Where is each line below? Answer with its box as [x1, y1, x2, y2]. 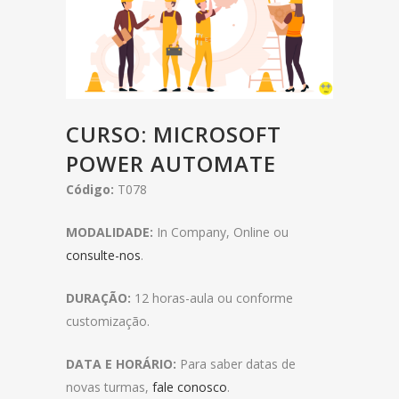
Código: [66, 181, 114, 198]
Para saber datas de [176, 355, 296, 372]
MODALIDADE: [66, 224, 153, 240]
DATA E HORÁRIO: [66, 355, 176, 372]
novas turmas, [66, 379, 152, 395]
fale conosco [152, 379, 227, 395]
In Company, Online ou [153, 224, 289, 240]
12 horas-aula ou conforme [131, 289, 293, 306]
